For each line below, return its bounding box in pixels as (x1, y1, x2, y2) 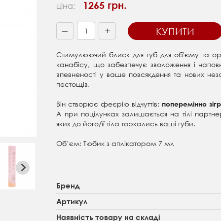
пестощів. (56, 79, 90, 89)
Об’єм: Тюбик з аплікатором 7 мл (56, 139, 175, 148)
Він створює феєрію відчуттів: (56, 99, 162, 109)
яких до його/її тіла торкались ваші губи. (56, 119, 196, 129)
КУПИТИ (156, 25, 195, 37)
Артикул (56, 197, 88, 206)
